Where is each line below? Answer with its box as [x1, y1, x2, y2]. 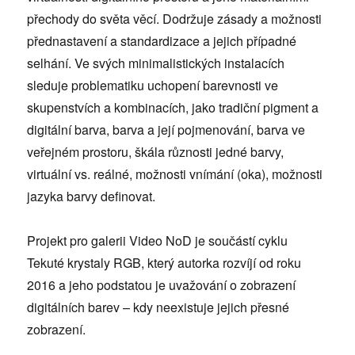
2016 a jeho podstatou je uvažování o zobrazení [27, 276, 296, 295]
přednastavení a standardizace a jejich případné [27, 32, 297, 51]
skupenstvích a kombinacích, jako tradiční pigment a [27, 98, 319, 117]
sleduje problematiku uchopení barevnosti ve [27, 76, 279, 95]
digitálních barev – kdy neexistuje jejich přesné [27, 298, 290, 317]
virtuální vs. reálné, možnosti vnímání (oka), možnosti [27, 165, 323, 184]
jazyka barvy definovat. [27, 187, 156, 206]
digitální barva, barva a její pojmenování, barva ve [27, 120, 306, 139]
